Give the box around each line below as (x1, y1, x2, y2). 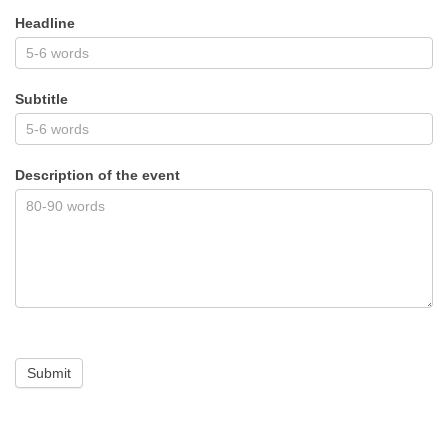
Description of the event (15, 166, 180, 183)
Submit (27, 364, 71, 381)
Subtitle (15, 90, 68, 107)
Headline (15, 14, 75, 31)
